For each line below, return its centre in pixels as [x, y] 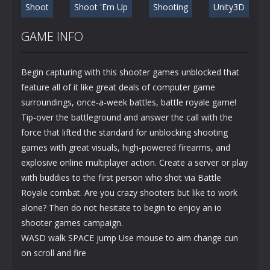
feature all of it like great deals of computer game [118, 87]
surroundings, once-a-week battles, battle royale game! [129, 102]
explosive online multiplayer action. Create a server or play [134, 162]
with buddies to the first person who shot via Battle [121, 177]
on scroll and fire [54, 253]
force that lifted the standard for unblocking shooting [124, 132]
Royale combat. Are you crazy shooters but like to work [129, 192]
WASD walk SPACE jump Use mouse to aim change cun [130, 237]
